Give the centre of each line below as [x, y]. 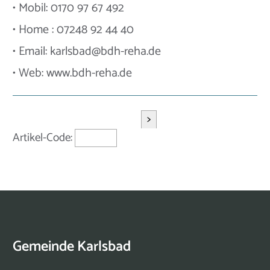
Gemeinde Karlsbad [72, 247]
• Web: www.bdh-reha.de [72, 74]
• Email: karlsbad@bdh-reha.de [87, 52]
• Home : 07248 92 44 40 [73, 30]
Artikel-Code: [44, 138]
